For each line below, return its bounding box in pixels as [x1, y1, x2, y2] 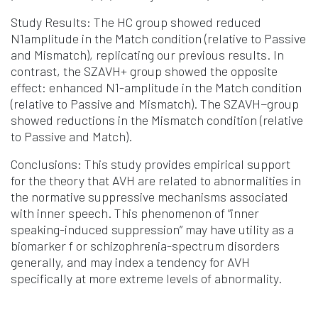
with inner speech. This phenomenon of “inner [11, 205, 259, 221]
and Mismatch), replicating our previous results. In [11, 47, 284, 63]
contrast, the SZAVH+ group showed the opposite [11, 63, 278, 79]
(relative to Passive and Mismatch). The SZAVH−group [11, 96, 299, 112]
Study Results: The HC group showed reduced [11, 14, 261, 31]
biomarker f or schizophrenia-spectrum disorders [11, 238, 280, 254]
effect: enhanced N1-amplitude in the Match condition [11, 79, 302, 96]
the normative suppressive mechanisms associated [11, 189, 288, 205]
